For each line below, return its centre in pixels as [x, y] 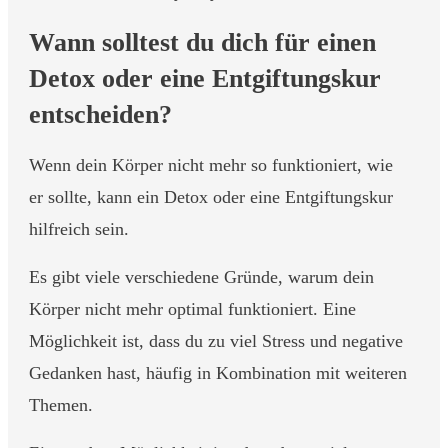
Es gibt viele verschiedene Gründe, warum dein [201, 276]
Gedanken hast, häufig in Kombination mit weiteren [218, 372]
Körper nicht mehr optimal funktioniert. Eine [192, 308]
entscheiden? [104, 114]
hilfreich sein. [81, 228]
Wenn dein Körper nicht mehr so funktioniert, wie [211, 164]
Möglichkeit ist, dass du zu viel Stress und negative [216, 340]
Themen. [61, 404]
